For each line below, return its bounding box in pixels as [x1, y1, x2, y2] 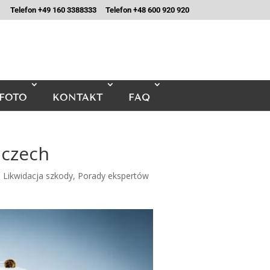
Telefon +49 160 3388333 [10, 5, 96, 14]
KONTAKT [52, 92, 103, 103]
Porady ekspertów [78, 170, 149, 181]
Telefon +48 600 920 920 [105, 5, 189, 14]
